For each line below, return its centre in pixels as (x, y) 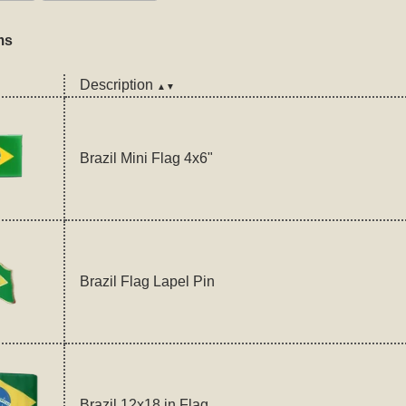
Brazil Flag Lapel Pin (147, 282)
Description (118, 85)
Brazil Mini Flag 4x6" (146, 159)
